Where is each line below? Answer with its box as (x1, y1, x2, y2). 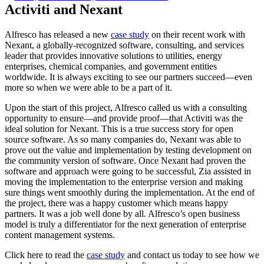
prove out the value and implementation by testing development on (5, 144, 252, 155)
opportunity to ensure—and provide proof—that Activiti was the (5, 113, 243, 123)
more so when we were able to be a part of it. (5, 82, 172, 93)
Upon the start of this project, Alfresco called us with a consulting (5, 102, 247, 113)
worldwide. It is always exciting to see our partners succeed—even (5, 71, 252, 82)
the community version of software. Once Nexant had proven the (5, 155, 246, 166)
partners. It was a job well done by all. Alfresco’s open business (5, 208, 240, 219)
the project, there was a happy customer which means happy (5, 197, 228, 208)
